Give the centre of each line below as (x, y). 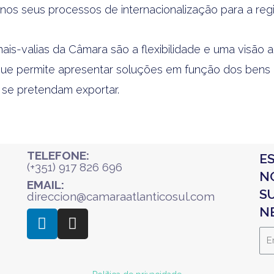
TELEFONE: (58, 155)
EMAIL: (45, 184)
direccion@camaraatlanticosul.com (120, 196)
